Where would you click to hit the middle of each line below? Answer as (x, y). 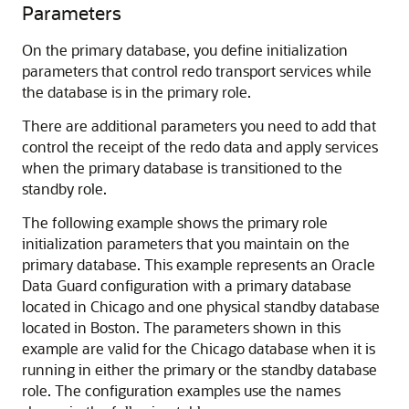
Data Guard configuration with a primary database (187, 285)
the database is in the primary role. (136, 92)
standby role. (64, 189)
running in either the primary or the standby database (199, 369)
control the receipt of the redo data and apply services (200, 147)
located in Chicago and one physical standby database (201, 306)
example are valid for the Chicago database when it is (199, 348)
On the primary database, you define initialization (185, 50)
